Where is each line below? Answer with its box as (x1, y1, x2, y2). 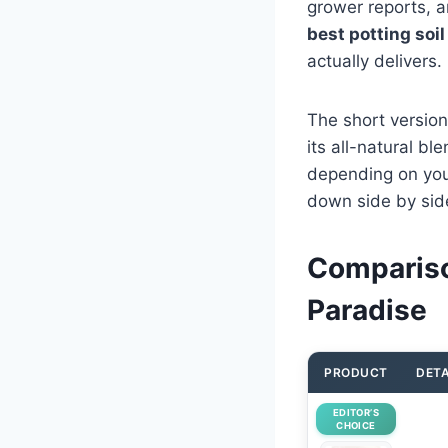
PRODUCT (324, 364, 388, 380)
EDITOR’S (332, 406, 380, 418)
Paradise (307, 292, 427, 327)
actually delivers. (307, 50, 442, 71)
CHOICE (336, 419, 376, 431)
